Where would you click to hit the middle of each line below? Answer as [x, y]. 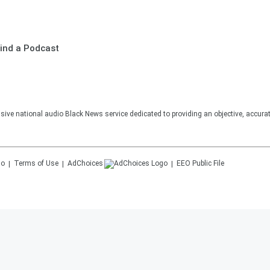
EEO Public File [200, 163]
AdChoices [85, 163]
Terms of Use [36, 163]
